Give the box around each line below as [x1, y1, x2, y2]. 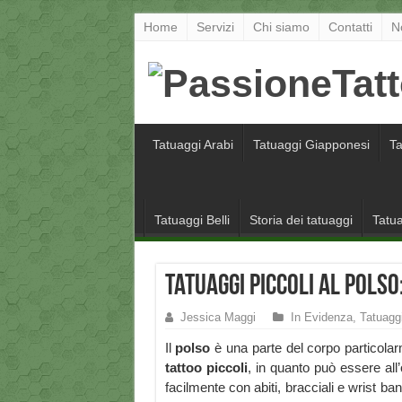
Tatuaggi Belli [153, 213, 230, 228]
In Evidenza [290, 310, 353, 325]
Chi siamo [252, 20, 310, 34]
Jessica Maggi [179, 310, 256, 325]
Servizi [196, 20, 234, 34]
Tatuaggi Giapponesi [252, 137, 370, 153]
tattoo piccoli [164, 360, 248, 376]
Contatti [328, 20, 372, 34]
